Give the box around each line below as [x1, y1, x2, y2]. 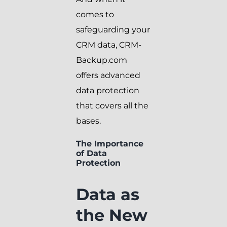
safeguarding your [76, 25, 150, 35]
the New [76, 205, 147, 225]
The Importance [76, 139, 143, 149]
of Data [76, 148, 107, 159]
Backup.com [76, 55, 127, 65]
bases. [76, 116, 101, 126]
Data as [76, 184, 139, 205]
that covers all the [76, 101, 148, 111]
